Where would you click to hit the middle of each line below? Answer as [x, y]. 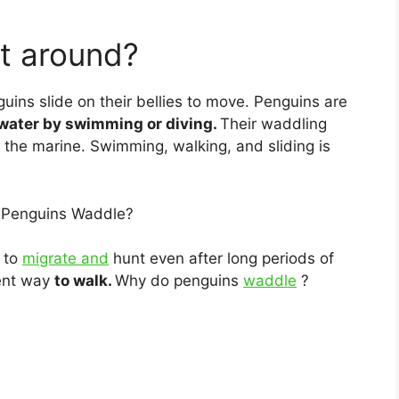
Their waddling [273, 124]
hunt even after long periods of [221, 259]
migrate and [65, 259]
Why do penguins [179, 281]
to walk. [85, 281]
